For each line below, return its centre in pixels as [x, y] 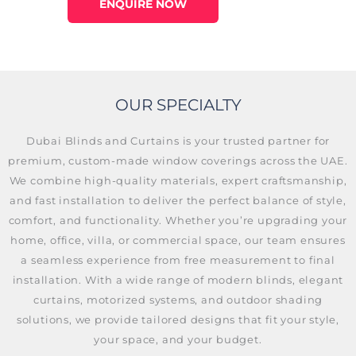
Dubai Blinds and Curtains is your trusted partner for [178, 141]
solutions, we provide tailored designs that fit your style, [178, 320]
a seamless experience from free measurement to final [178, 260]
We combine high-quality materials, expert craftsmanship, [178, 181]
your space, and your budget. [178, 340]
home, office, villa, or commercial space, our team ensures [178, 240]
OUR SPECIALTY [178, 105]
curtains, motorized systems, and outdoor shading [178, 300]
